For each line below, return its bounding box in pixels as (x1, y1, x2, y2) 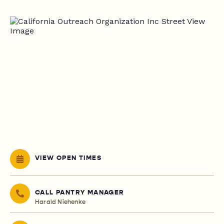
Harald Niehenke (35, 198, 85, 206)
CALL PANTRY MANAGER (35, 188, 124, 197)
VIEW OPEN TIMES (35, 154, 101, 162)
